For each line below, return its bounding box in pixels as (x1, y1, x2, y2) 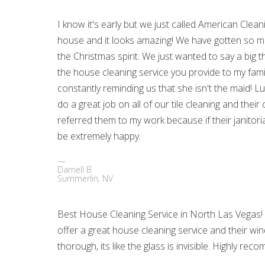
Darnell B (57, 164, 92, 176)
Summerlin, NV (57, 173, 114, 185)
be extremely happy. (57, 130, 141, 143)
